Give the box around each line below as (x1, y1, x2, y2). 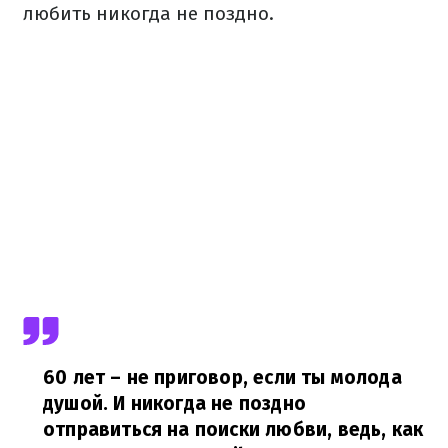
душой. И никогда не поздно (43, 392, 306, 415)
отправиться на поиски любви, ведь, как (43, 418, 424, 441)
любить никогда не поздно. (23, 2, 274, 25)
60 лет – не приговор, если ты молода (43, 366, 402, 389)
